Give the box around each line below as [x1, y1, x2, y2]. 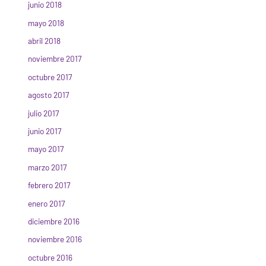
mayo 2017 [28, 144, 64, 154]
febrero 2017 [28, 180, 71, 191]
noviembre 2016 [28, 234, 83, 245]
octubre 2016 [28, 252, 73, 262]
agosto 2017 [28, 90, 69, 100]
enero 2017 [28, 198, 65, 208]
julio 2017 [28, 107, 59, 118]
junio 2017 [28, 125, 62, 136]
